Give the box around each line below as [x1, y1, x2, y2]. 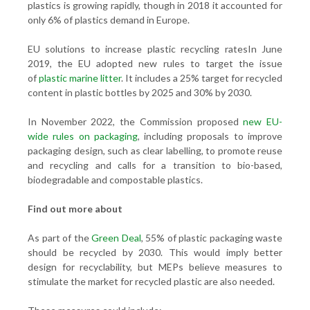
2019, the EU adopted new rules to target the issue [28, 57, 282, 69]
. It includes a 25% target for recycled [121, 72, 282, 84]
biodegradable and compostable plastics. [28, 174, 203, 185]
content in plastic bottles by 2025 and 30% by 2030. [28, 86, 252, 98]
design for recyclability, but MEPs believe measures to [28, 261, 282, 273]
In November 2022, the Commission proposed [28, 116, 244, 127]
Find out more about [28, 203, 125, 215]
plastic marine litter [39, 72, 121, 84]
